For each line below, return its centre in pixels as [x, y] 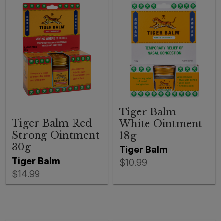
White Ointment [161, 124]
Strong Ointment [56, 135]
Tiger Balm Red [52, 123]
